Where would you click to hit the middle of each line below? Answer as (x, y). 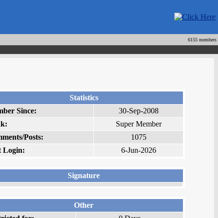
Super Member (138, 124)
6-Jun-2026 (138, 150)
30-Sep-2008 (138, 111)
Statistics (84, 98)
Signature (84, 176)
